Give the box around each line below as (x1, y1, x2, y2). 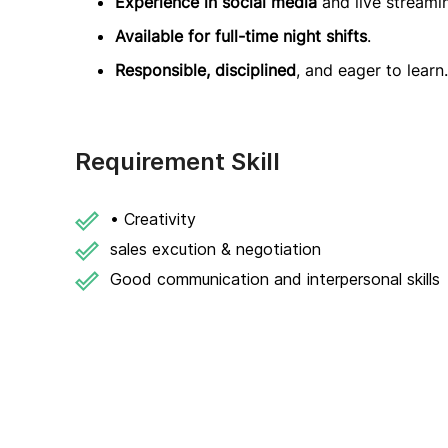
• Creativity (110, 209, 196, 229)
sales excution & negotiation (110, 239, 321, 259)
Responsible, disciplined (115, 60, 296, 80)
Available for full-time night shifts (115, 26, 367, 46)
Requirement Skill (75, 147, 280, 176)
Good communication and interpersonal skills (110, 269, 440, 289)
